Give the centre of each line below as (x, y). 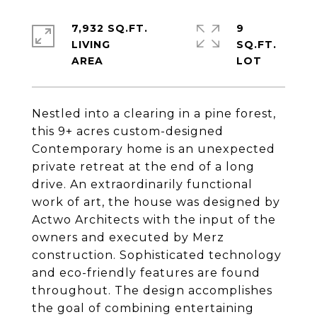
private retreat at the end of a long (143, 167)
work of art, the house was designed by (156, 202)
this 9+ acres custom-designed (128, 131)
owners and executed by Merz (128, 237)
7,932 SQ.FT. (110, 28)
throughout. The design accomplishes (152, 290)
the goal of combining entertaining (143, 308)
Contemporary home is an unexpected (154, 149)
